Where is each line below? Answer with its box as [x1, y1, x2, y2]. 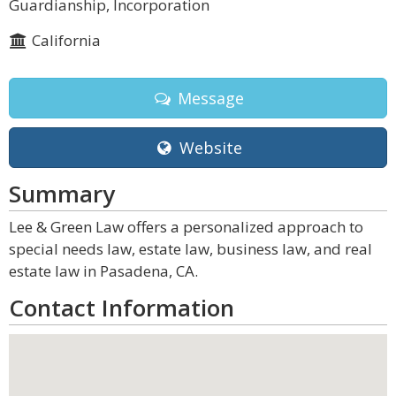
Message [172, 88, 244, 109]
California [27, 30, 101, 50]
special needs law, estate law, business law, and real [9, 239, 372, 259]
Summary [9, 178, 115, 209]
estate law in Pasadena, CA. [9, 261, 198, 281]
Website [174, 137, 242, 158]
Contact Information [9, 292, 234, 324]
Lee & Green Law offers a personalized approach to [9, 217, 363, 237]
